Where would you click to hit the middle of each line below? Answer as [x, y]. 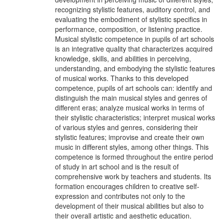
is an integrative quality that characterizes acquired [134, 49]
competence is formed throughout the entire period [134, 157]
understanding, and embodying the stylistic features [135, 68]
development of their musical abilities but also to [129, 206]
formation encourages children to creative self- [127, 186]
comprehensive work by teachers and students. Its [133, 176]
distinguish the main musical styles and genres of [131, 98]
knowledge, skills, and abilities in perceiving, [123, 58]
